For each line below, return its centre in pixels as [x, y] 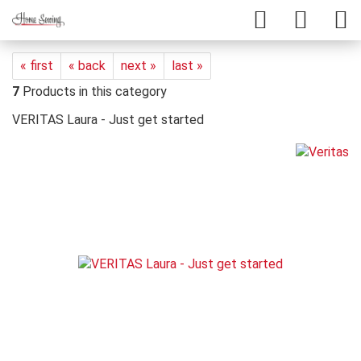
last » [187, 66]
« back [87, 66]
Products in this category [93, 91]
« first [37, 66]
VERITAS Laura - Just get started [108, 120]
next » [139, 66]
